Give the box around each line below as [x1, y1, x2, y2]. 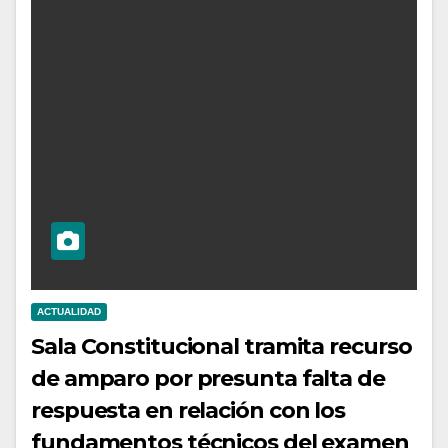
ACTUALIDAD [37, 305, 101, 317]
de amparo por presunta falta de [31, 364, 385, 392]
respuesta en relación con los [31, 396, 346, 424]
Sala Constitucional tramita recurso [31, 332, 412, 360]
